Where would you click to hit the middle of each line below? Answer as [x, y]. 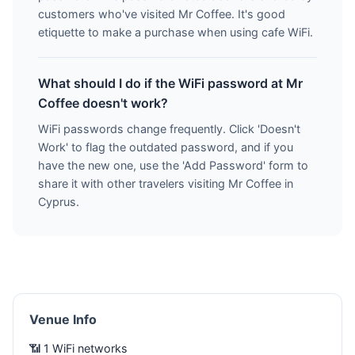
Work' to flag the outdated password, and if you [166, 147]
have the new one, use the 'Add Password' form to [173, 165]
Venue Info [63, 319]
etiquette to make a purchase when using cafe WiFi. [176, 32]
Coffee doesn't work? [103, 103]
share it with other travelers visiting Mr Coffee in [166, 183]
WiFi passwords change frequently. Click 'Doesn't [169, 129]
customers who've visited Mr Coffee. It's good [162, 14]
